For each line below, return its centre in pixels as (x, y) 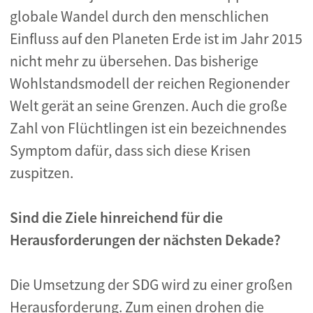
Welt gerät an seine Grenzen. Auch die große (148, 106)
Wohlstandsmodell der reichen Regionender (150, 83)
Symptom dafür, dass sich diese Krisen (130, 151)
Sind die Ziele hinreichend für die (116, 218)
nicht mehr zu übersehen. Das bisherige (134, 61)
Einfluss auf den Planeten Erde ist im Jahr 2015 (156, 39)
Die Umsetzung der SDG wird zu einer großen (151, 285)
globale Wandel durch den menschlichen (139, 16)
